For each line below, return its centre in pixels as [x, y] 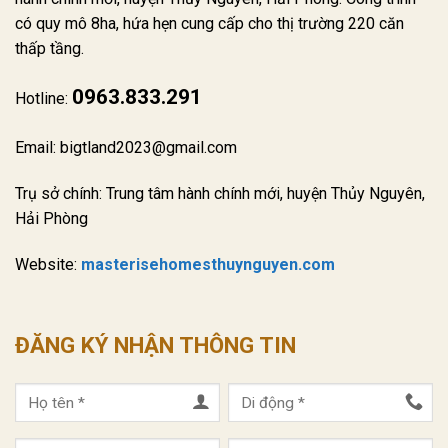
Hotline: [43, 99]
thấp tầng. [49, 48]
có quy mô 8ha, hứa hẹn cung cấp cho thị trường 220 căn [209, 23]
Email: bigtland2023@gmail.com [126, 148]
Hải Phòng [51, 218]
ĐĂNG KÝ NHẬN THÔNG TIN [155, 344]
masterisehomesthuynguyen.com [208, 264]
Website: [48, 264]
